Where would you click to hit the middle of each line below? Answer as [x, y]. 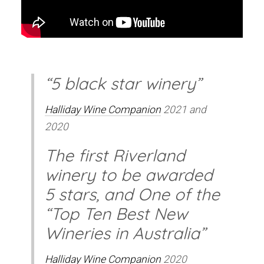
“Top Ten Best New [116, 214]
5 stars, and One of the [133, 194]
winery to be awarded [129, 175]
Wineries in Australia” [126, 233]
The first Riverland [115, 156]
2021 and [184, 109]
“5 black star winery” [123, 83]
